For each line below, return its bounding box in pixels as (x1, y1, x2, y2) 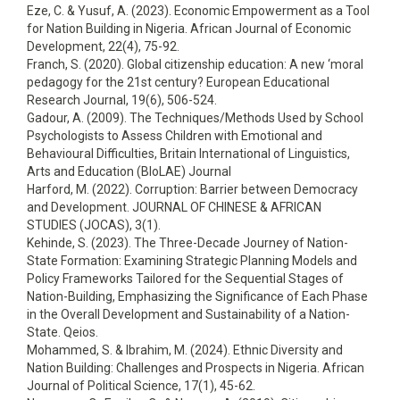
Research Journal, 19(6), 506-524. (27, 93, 217, 107)
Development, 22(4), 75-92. (27, 39, 179, 54)
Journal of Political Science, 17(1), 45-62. (27, 379, 255, 393)
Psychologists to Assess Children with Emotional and (27, 129, 322, 143)
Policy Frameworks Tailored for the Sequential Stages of (27, 271, 344, 286)
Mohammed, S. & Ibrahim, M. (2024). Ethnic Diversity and (27, 343, 343, 357)
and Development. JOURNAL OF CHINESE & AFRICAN (27, 200, 321, 214)
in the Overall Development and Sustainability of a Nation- (27, 307, 350, 321)
